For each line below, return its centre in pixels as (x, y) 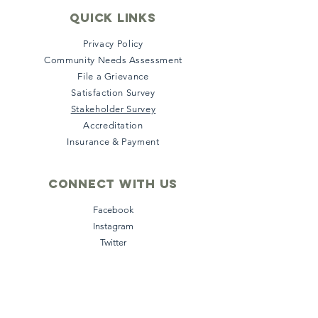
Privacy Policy (113, 44)
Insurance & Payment (113, 142)
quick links (113, 18)
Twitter (113, 242)
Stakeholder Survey (113, 109)
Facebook (113, 210)
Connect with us (113, 184)
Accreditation (113, 125)
